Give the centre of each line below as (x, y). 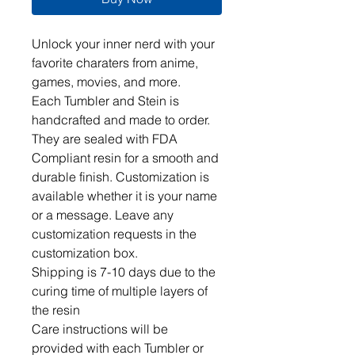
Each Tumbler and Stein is (105, 101)
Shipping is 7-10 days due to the (124, 272)
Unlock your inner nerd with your (123, 44)
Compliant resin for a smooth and (125, 158)
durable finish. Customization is (120, 177)
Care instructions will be (100, 329)
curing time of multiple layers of (120, 291)
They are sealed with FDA (105, 139)
